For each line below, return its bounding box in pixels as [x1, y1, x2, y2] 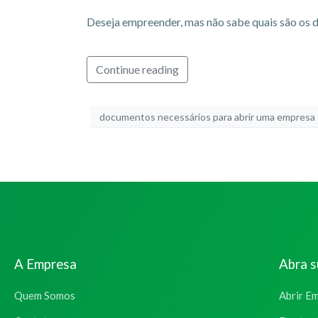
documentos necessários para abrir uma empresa [99, 110, 315, 123]
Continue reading [96, 62, 179, 76]
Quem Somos [14, 289, 75, 302]
